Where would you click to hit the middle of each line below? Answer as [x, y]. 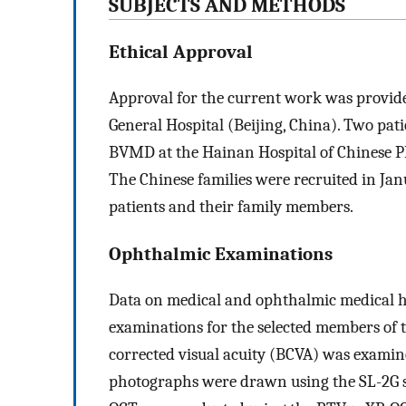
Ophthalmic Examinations [221, 253]
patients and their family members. [231, 207]
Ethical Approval [181, 52]
